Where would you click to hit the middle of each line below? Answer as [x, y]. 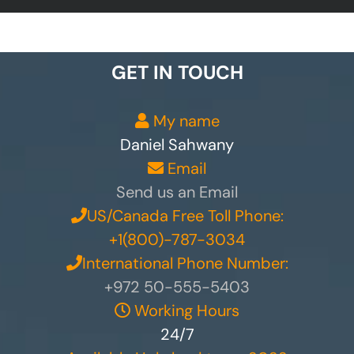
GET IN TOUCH [177, 72]
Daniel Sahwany [177, 144]
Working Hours [185, 310]
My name [184, 121]
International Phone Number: [185, 263]
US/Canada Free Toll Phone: [185, 215]
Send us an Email [177, 192]
